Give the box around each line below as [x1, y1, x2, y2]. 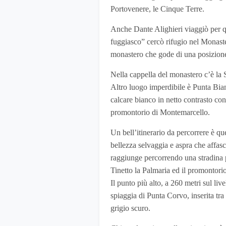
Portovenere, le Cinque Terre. [110, 5, 204, 14]
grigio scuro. [110, 204, 150, 213]
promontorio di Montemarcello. [110, 108, 210, 117]
